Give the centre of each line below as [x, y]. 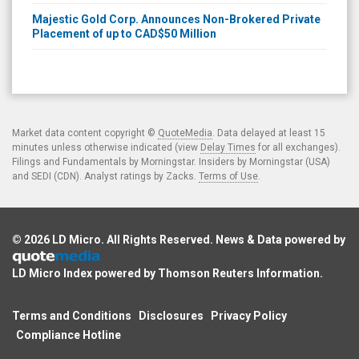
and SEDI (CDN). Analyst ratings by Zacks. [105, 176]
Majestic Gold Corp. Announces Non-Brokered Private [176, 19]
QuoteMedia [185, 133]
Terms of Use [228, 176]
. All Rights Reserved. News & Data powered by [223, 239]
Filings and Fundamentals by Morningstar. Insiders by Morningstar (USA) [171, 161]
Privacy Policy [249, 315]
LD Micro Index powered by [85, 273]
